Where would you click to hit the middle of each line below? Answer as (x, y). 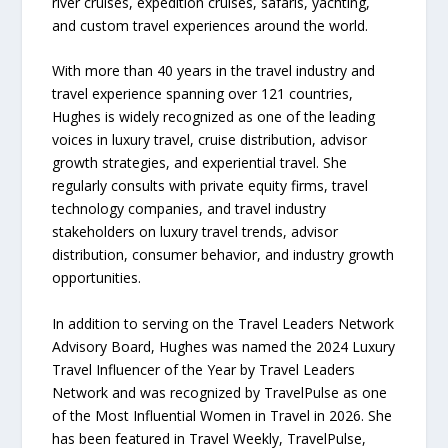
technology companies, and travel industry (189, 209)
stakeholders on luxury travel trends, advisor (195, 232)
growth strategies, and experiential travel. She (200, 163)
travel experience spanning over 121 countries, (203, 94)
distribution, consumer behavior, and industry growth (223, 255)
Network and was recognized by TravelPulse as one (220, 392)
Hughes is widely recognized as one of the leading (214, 117)
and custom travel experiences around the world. (210, 26)
